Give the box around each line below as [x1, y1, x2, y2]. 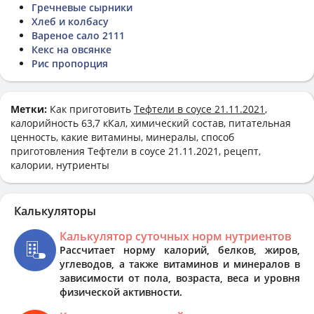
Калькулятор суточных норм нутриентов [60, 228, 292, 244]
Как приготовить [50, 102, 134, 116]
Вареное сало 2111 [32, 28, 125, 42]
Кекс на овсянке [32, 42, 111, 56]
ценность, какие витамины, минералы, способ [11, 130, 234, 144]
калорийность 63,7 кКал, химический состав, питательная [11, 116, 291, 130]
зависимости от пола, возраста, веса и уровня [60, 271, 300, 285]
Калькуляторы [14, 203, 96, 219]
